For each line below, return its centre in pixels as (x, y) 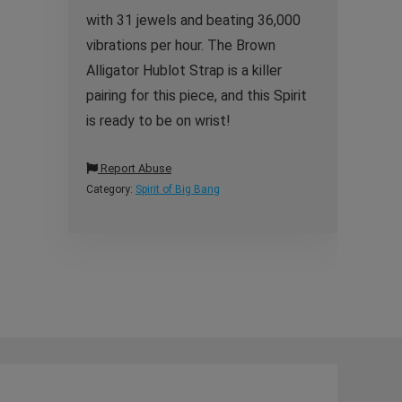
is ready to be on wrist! (158, 121)
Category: (111, 189)
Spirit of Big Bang (178, 189)
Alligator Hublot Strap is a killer (184, 70)
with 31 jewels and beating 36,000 (193, 20)
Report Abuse (135, 168)
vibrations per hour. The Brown (181, 45)
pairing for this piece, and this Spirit (197, 96)
